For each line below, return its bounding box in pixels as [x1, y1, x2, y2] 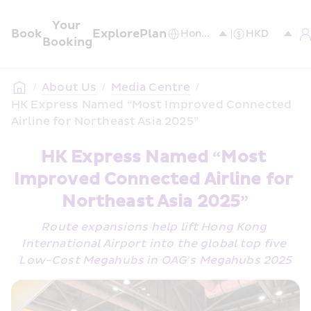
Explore [92, 26, 140, 41]
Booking [42, 35, 92, 49]
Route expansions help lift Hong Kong [41, 220, 267, 234]
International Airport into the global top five [22, 237, 287, 251]
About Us [42, 81, 97, 94]
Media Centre [110, 81, 191, 94]
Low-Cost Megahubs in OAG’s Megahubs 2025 [19, 253, 292, 267]
